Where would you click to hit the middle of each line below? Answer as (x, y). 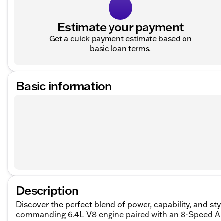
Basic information (64, 86)
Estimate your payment (121, 27)
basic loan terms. (120, 49)
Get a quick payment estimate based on (120, 39)
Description (47, 190)
